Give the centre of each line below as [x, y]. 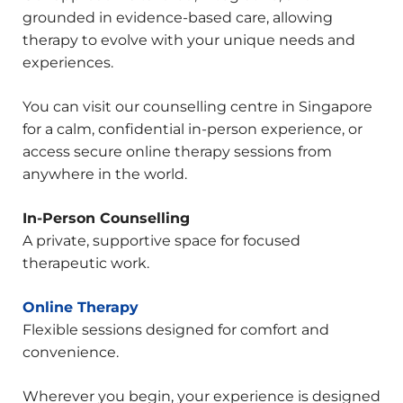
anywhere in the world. [105, 175]
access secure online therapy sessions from [177, 152]
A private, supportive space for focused [161, 241]
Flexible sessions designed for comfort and [176, 330]
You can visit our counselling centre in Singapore [197, 107]
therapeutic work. [86, 264]
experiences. [68, 63]
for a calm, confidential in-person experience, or [193, 130]
